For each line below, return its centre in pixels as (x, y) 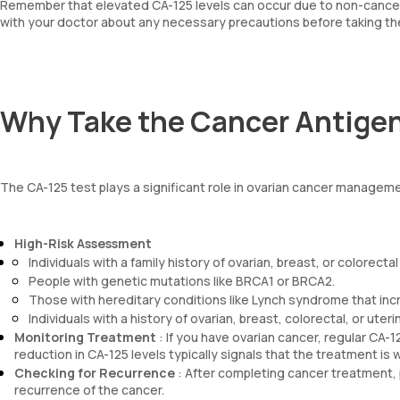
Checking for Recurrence (95, 373)
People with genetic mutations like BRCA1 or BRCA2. (182, 281)
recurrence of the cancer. (89, 390)
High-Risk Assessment (83, 243)
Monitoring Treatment (85, 337)
